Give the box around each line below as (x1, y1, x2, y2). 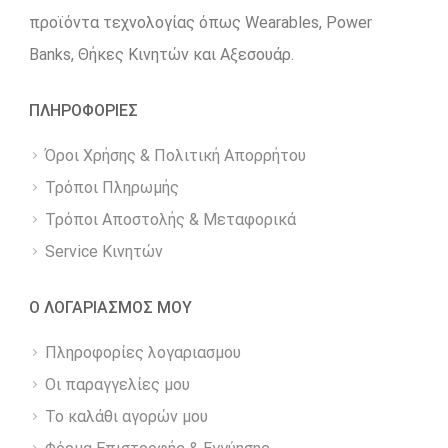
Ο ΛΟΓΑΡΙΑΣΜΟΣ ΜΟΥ (29, 298, 192, 318)
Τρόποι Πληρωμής (45, 178, 179, 198)
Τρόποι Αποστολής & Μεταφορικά (45, 210, 296, 230)
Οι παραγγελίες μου (45, 375, 190, 395)
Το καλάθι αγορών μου (45, 407, 208, 427)
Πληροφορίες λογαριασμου (45, 343, 241, 363)
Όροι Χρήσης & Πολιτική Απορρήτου (45, 146, 306, 166)
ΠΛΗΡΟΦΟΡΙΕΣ (29, 101, 138, 121)
